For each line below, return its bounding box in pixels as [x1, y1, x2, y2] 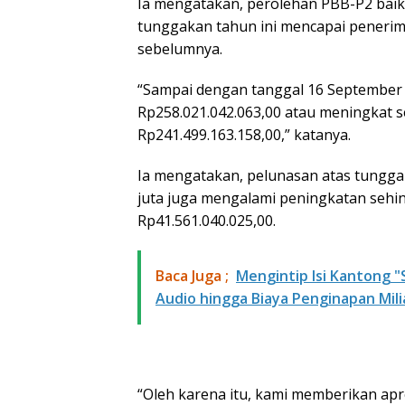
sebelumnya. [137, 38, 222, 59]
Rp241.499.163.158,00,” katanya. [137, 124, 351, 145]
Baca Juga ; [155, 265, 229, 286]
